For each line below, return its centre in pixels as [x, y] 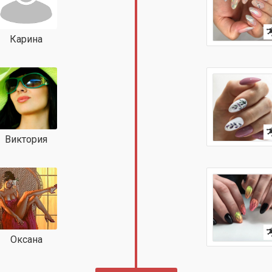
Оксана [26, 240]
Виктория [26, 139]
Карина [26, 39]
